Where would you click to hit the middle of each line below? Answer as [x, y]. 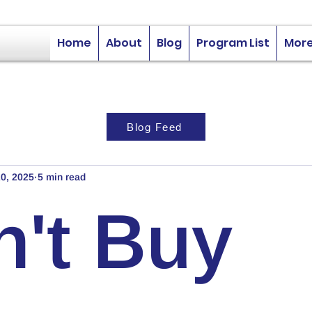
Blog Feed [155, 127]
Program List [233, 43]
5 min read [62, 177]
